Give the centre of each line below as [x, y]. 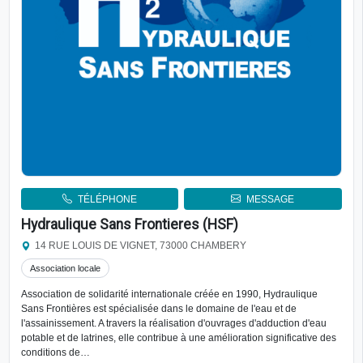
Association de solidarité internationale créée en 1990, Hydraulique [169, 294]
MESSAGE [271, 199]
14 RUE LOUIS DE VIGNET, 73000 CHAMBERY [141, 246]
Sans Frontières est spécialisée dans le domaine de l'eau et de [158, 308]
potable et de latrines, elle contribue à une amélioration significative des [178, 337]
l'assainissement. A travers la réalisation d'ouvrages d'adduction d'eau [173, 323]
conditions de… [55, 352]
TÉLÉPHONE [107, 199]
